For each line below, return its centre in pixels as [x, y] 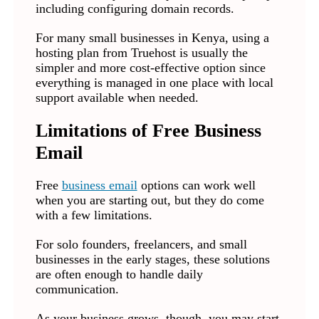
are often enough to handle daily [119, 274]
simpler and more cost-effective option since [150, 68]
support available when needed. [117, 98]
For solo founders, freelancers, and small [141, 245]
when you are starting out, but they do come [150, 200]
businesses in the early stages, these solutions [152, 260]
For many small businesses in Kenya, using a [152, 38]
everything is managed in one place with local [154, 83]
